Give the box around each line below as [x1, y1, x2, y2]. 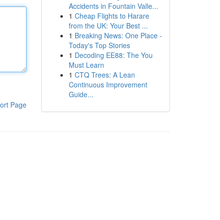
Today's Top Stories [68, 40, 130, 50]
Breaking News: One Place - [74, 30, 162, 40]
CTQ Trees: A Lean [74, 70, 135, 80]
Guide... [68, 89, 93, 99]
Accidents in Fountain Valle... [68, 1, 158, 11]
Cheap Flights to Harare [74, 11, 149, 21]
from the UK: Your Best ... [68, 21, 148, 30]
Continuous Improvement [68, 80, 147, 89]
